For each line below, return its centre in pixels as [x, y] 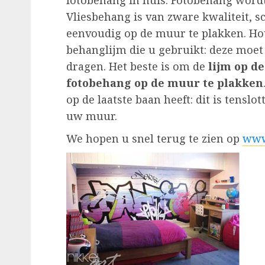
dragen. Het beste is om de [137, 67]
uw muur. [92, 116]
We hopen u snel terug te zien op [154, 139]
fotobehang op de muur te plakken [165, 83]
